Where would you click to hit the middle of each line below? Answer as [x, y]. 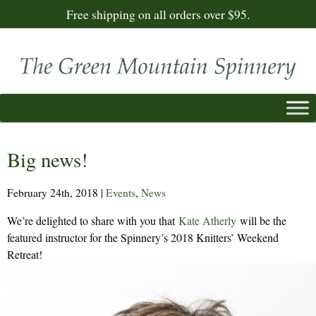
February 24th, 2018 [53, 192]
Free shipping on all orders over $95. [158, 14]
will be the [261, 220]
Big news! [48, 159]
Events [121, 192]
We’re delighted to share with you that [93, 220]
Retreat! [25, 254]
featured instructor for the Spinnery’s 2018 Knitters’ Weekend [143, 237]
